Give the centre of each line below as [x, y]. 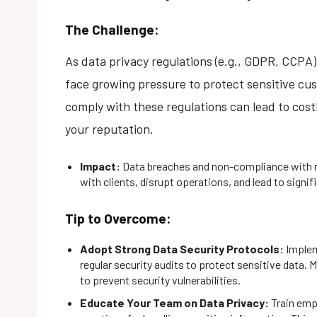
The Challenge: [112, 29]
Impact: [100, 166]
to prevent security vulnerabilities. [160, 279]
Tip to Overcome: [118, 218]
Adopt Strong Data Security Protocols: [182, 248]
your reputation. [109, 128]
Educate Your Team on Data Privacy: [174, 302]
